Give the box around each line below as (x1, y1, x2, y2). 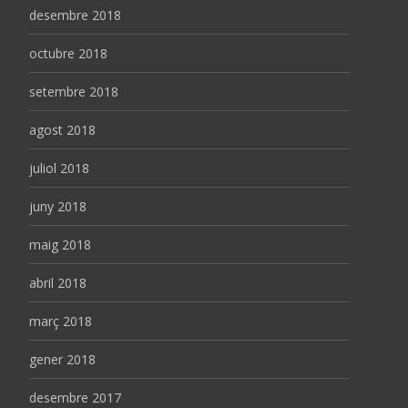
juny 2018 (29, 197, 87, 215)
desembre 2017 (29, 388, 121, 406)
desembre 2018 (29, 5, 121, 24)
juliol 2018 (29, 158, 89, 177)
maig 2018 (29, 235, 91, 253)
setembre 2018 (29, 82, 118, 100)
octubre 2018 (29, 44, 107, 62)
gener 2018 (29, 350, 96, 368)
